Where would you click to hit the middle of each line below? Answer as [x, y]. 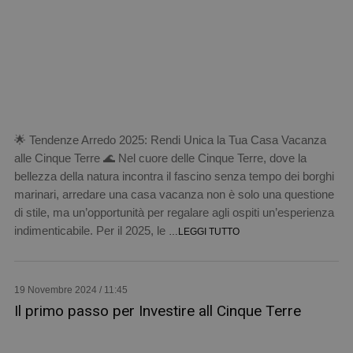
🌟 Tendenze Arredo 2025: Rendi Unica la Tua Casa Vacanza [170, 139]
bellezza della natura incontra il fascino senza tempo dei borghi [174, 176]
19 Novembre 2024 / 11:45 [71, 290]
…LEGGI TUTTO [204, 231]
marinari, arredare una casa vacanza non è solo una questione [174, 194]
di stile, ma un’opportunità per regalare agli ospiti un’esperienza [174, 212]
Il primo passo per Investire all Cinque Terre [157, 310]
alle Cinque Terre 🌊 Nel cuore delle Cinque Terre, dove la [160, 158]
